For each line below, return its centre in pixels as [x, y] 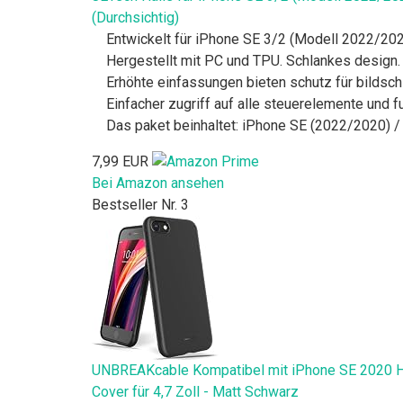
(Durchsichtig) [135, 17]
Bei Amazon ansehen [158, 184]
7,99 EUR [120, 161]
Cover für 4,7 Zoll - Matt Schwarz [195, 392]
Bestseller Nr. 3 [140, 205]
